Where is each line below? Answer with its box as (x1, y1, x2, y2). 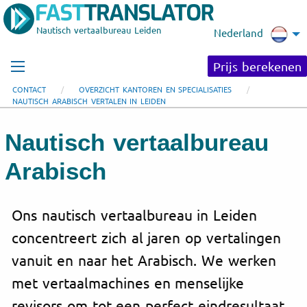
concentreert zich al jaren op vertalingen (12, 228, 281, 246)
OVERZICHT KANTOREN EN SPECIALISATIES (79, 84, 232, 95)
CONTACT (12, 84, 46, 95)
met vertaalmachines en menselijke (12, 273, 245, 291)
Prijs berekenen (213, 59, 302, 73)
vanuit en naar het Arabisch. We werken (12, 250, 276, 269)
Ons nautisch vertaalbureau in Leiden (12, 205, 258, 223)
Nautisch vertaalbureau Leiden (36, 24, 161, 36)
